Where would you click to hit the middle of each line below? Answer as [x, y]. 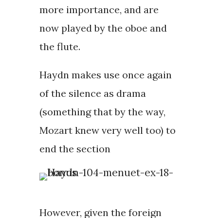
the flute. [60, 47]
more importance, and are [99, 10]
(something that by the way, [102, 112]
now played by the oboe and [103, 28]
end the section [75, 149]
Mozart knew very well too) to [107, 130]
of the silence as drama [92, 93]
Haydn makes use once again [105, 75]
